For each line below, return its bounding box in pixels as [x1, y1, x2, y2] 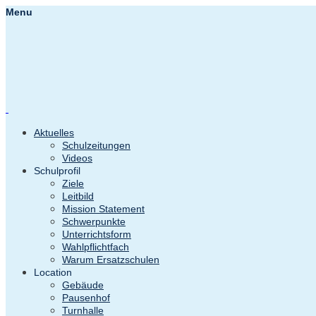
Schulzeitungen [62, 139, 130, 151]
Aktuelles [34, 126, 74, 138]
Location [34, 266, 72, 278]
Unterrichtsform [62, 228, 131, 240]
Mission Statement [62, 202, 145, 214]
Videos [62, 152, 92, 164]
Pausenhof [62, 291, 110, 303]
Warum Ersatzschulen [62, 253, 159, 265]
